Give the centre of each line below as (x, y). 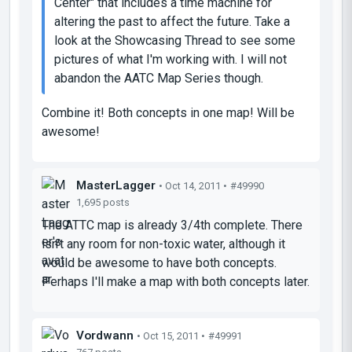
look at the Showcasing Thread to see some (175, 40)
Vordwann (105, 335)
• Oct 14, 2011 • (193, 185)
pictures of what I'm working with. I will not (170, 59)
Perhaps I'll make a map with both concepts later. (176, 281)
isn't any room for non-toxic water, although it (163, 244)
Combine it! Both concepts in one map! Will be (168, 112)
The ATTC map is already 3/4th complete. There (172, 225)
